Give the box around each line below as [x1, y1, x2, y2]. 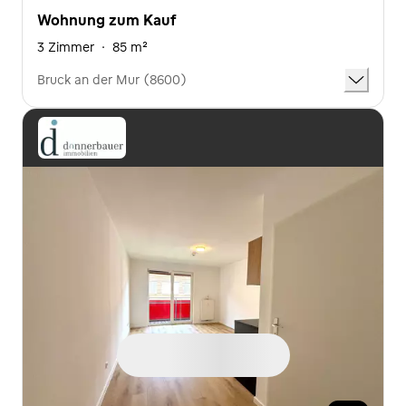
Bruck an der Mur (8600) [37, 71, 187, 88]
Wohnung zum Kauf [37, 10, 176, 29]
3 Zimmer [37, 38, 94, 55]
